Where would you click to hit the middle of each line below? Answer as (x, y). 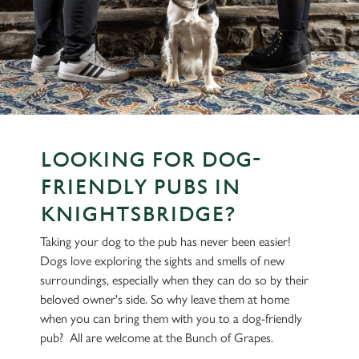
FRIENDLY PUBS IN (140, 188)
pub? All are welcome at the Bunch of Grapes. (158, 338)
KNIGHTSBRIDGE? (138, 215)
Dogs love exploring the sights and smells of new (162, 261)
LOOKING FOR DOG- (150, 160)
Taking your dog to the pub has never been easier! (165, 242)
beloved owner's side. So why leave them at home (165, 299)
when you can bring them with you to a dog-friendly (171, 319)
